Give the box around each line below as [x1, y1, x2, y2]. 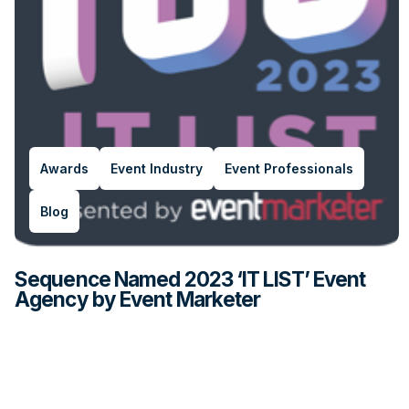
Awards [40, 160, 89, 176]
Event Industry [110, 160, 203, 176]
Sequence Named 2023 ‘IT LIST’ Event [15, 266, 366, 291]
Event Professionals [225, 160, 353, 176]
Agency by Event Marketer [15, 286, 261, 311]
